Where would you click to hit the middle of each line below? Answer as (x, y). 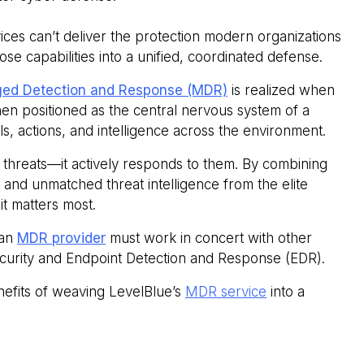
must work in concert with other (209, 238)
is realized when (281, 91)
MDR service (226, 292)
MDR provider (61, 238)
